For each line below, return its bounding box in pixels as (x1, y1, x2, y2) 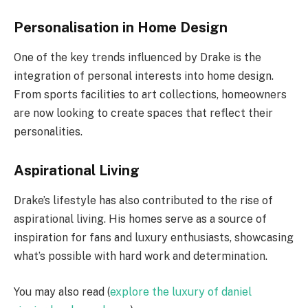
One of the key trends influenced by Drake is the (14, 51, 261, 65)
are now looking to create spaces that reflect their (14, 107, 273, 120)
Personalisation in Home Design (14, 19, 228, 36)
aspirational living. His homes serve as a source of (14, 212, 267, 226)
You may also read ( (14, 285, 110, 298)
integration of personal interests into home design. (14, 69, 274, 83)
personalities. (14, 125, 82, 139)
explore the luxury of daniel (110, 285, 252, 298)
